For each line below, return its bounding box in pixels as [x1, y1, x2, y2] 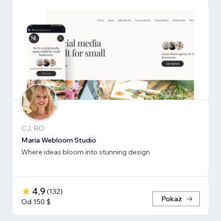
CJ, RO [21, 123, 44, 133]
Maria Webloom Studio [21, 135, 96, 145]
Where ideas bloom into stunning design [21, 147, 150, 156]
